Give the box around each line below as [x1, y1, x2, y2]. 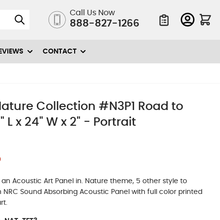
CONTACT [43, 48, 77, 55]
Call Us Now [69, 9, 115, 17]
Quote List [156, 27, 190, 35]
